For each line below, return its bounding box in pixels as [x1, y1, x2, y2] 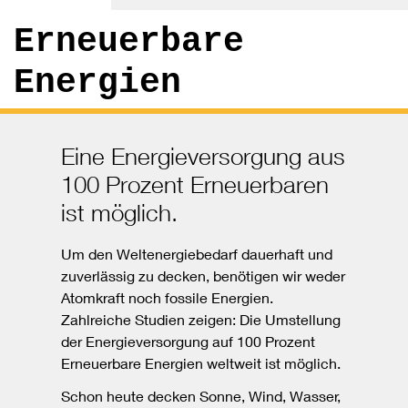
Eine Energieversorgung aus [61, 142, 346, 171]
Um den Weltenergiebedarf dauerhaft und [61, 245, 333, 263]
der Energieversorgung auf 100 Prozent [61, 332, 316, 351]
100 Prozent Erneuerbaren [61, 170, 330, 199]
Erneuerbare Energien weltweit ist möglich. [61, 354, 342, 372]
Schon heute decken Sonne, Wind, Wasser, [61, 387, 342, 405]
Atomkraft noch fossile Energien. [61, 289, 274, 307]
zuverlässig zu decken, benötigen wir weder [61, 267, 346, 285]
